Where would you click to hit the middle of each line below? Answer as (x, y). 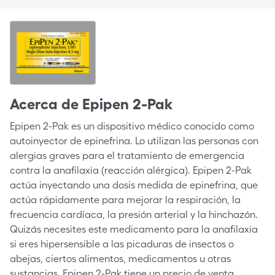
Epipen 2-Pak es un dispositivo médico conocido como (132, 126)
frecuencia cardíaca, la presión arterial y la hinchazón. (134, 215)
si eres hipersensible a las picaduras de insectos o (122, 244)
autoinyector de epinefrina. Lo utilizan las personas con (134, 141)
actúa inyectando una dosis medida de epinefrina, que (134, 185)
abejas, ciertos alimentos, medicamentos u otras (120, 259)
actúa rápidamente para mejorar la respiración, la (125, 200)
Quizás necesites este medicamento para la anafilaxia (134, 229)
